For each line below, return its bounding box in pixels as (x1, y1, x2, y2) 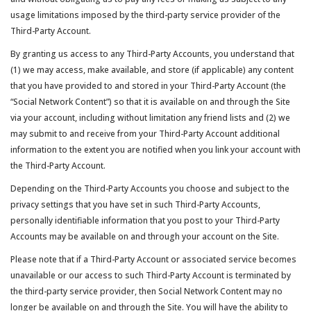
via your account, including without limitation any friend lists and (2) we (10, 112, 290, 124)
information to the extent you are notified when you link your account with (10, 144, 301, 155)
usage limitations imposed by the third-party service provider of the (10, 9, 280, 21)
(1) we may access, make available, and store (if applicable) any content (10, 64, 294, 76)
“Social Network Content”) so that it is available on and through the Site (10, 96, 290, 108)
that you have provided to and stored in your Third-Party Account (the (10, 80, 286, 92)
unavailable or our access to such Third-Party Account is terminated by (10, 269, 291, 281)
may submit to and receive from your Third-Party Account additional (10, 128, 280, 140)
